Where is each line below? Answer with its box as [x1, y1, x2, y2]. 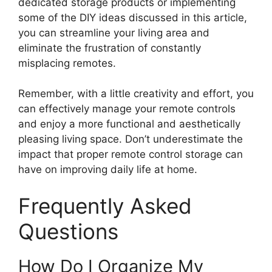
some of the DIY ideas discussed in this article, [18, 11, 247, 24]
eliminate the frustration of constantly [18, 41, 201, 54]
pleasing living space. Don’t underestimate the [18, 133, 243, 145]
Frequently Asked [18, 192, 192, 219]
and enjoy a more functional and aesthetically [18, 118, 240, 130]
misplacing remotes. [18, 56, 116, 69]
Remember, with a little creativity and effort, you [18, 87, 254, 100]
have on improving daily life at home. [18, 163, 197, 175]
